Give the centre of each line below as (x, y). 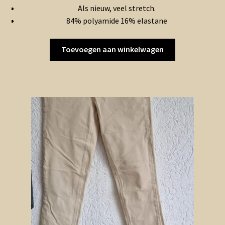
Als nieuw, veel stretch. (117, 8)
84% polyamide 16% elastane (117, 20)
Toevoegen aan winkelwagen (113, 49)
